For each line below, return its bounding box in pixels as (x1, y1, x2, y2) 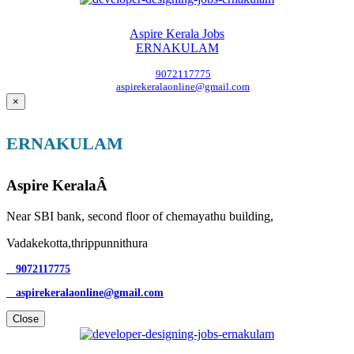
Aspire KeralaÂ (6, 176, 111, 194)
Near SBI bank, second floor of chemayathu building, (6, 209, 273, 223)
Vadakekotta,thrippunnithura (6, 235, 148, 250)
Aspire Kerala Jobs (130, 27, 224, 41)
